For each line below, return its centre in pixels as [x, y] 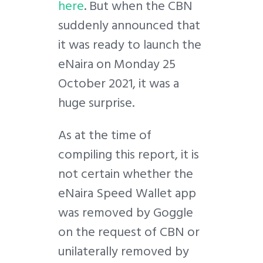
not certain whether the [126, 174]
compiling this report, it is [129, 155]
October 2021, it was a [119, 84]
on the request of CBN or [129, 232]
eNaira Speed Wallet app [127, 193]
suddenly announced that [129, 26]
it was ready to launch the [130, 45]
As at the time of [105, 135]
